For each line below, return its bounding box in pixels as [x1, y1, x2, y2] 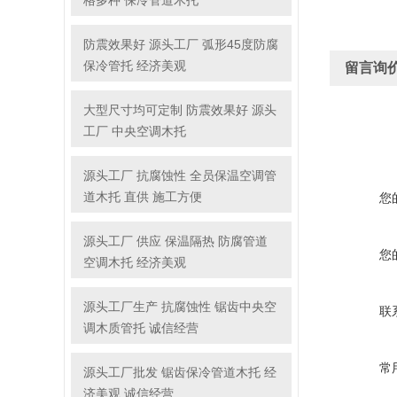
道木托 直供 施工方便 [83, 190, 203, 204]
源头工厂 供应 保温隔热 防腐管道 [83, 234, 269, 248]
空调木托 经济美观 [83, 255, 187, 269]
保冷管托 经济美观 [83, 58, 187, 73]
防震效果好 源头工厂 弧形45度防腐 [83, 37, 279, 51]
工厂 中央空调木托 [83, 124, 187, 138]
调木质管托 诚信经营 [83, 321, 199, 335]
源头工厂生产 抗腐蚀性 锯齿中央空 [83, 300, 277, 314]
